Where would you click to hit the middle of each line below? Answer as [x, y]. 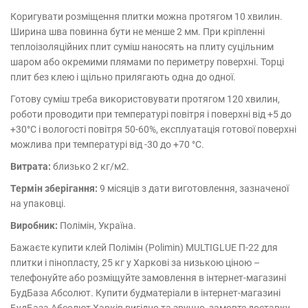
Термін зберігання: [54, 188]
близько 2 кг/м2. [90, 166]
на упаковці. [38, 203]
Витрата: [31, 166]
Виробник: [34, 225]
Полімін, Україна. [97, 225]
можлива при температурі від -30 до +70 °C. [107, 144]
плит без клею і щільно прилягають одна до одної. [123, 77]
